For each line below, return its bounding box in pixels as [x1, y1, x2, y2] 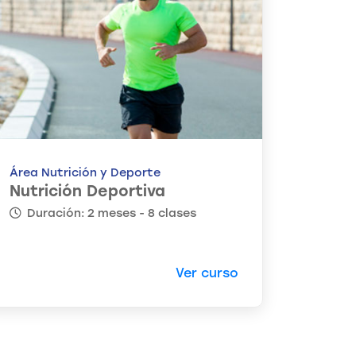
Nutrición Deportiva [10, 182, 165, 201]
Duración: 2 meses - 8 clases [24, 206, 196, 221]
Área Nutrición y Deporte [10, 165, 161, 180]
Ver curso [176, 265, 238, 281]
